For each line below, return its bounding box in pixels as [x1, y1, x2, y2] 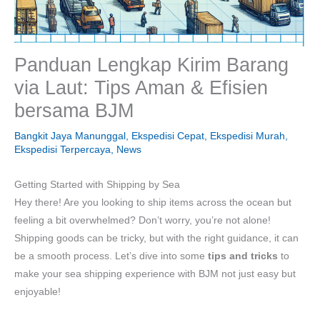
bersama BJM [14, 99, 134, 121]
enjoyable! [14, 286, 61, 297]
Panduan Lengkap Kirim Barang [14, 53, 289, 76]
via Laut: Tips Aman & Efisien [14, 76, 268, 99]
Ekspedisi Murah [210, 130, 285, 141]
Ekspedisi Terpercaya [14, 144, 111, 155]
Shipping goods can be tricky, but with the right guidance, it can [14, 232, 299, 244]
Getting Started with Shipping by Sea [14, 179, 180, 190]
